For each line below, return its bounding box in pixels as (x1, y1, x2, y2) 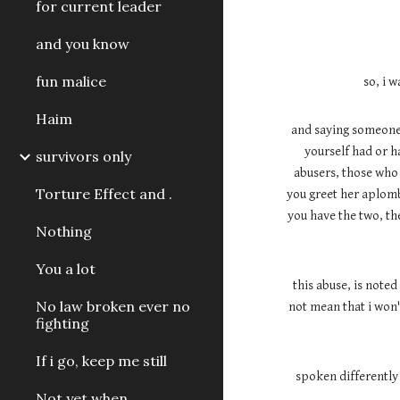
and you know (36, 35, 129, 53)
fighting (36, 314, 89, 332)
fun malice (36, 72, 106, 90)
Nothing (36, 222, 92, 240)
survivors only (36, 147, 131, 165)
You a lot (36, 260, 96, 278)
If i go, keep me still (36, 352, 167, 370)
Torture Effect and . (36, 185, 172, 203)
